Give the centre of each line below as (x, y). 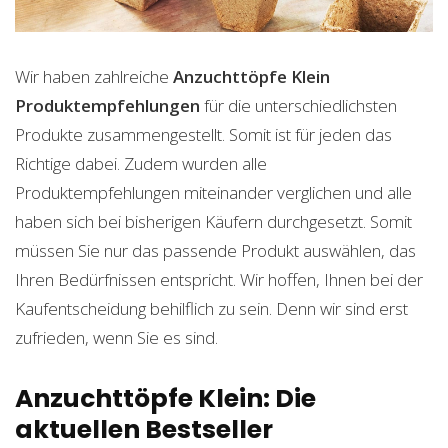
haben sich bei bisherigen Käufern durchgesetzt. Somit (213, 221)
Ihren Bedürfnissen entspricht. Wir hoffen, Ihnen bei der (219, 279)
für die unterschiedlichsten (298, 105)
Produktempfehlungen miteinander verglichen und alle (213, 192)
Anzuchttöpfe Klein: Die (165, 398)
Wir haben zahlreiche (94, 76)
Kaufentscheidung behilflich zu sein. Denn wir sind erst (211, 308)
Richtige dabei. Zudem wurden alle (141, 163)
